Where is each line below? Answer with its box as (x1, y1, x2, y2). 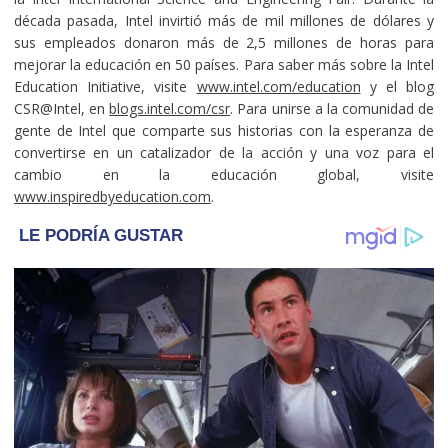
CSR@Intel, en (13, 98, 110, 118)
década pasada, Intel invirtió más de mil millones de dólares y (13, 10, 435, 30)
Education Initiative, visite (13, 76, 197, 96)
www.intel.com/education (196, 76, 361, 96)
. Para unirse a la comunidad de (230, 98, 435, 118)
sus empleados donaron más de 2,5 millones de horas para (13, 32, 435, 52)
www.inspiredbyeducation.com (13, 186, 211, 206)
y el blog (360, 76, 435, 96)
